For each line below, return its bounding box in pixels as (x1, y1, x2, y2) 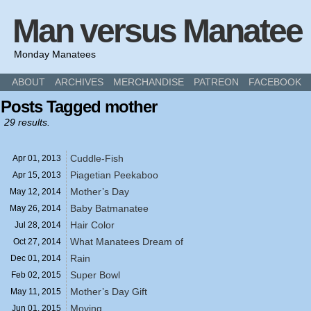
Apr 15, (12, 170, 42, 180)
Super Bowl (70, 269, 120, 280)
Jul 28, (15, 220, 42, 230)
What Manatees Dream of (70, 236, 183, 247)
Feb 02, (11, 270, 42, 280)
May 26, (10, 203, 42, 213)
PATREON (194, 76, 239, 87)
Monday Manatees (14, 49, 96, 60)
